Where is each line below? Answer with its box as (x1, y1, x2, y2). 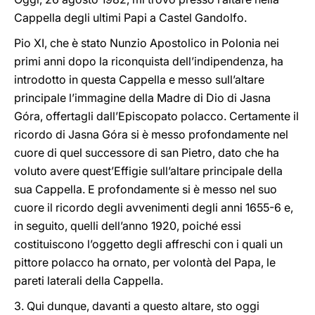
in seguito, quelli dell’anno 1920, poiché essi (14, 219, 241, 233)
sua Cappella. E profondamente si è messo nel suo (14, 182, 277, 196)
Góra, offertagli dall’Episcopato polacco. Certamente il (14, 109, 299, 123)
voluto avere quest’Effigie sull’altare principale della (14, 164, 283, 178)
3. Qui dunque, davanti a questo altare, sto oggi (14, 299, 259, 313)
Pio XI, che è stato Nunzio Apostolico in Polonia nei (14, 36, 279, 50)
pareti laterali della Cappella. (14, 274, 163, 288)
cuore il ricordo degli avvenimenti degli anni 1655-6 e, (14, 200, 293, 214)
